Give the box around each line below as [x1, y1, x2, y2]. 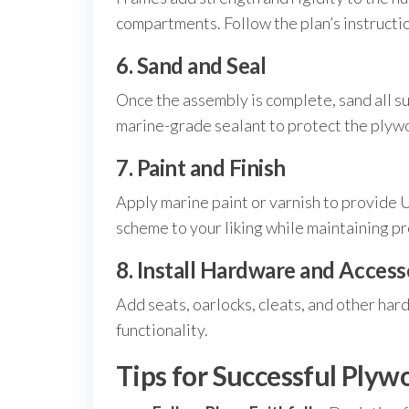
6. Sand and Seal [116, 52, 267, 79]
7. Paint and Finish [116, 154, 286, 181]
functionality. [116, 320, 208, 340]
